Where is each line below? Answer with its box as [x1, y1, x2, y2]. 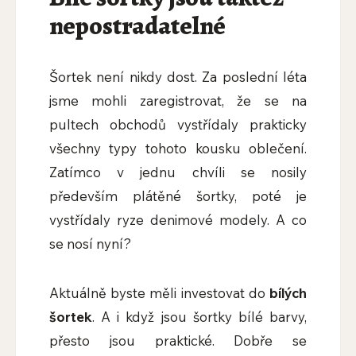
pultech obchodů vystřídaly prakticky [48, 116, 308, 133]
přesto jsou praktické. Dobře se [48, 332, 308, 350]
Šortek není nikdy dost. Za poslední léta [48, 68, 308, 86]
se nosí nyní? [48, 235, 131, 253]
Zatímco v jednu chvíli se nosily [48, 164, 308, 181]
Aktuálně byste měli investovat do [48, 284, 270, 302]
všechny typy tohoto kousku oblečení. [48, 140, 308, 157]
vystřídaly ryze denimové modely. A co [48, 211, 308, 229]
